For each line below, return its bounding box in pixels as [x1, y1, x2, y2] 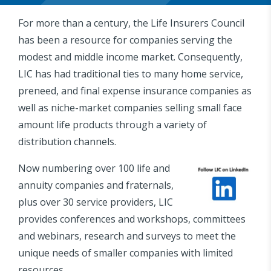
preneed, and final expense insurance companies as [18, 84, 252, 97]
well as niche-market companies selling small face [18, 101, 242, 114]
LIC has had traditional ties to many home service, [18, 67, 243, 80]
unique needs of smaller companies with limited [18, 246, 233, 260]
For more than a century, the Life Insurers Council [18, 16, 244, 30]
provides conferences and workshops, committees [18, 212, 246, 226]
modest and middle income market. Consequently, [18, 50, 243, 64]
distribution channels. [18, 135, 116, 148]
